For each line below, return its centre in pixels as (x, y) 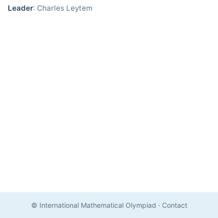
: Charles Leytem (63, 8)
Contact (174, 205)
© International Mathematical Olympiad (93, 205)
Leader (20, 8)
